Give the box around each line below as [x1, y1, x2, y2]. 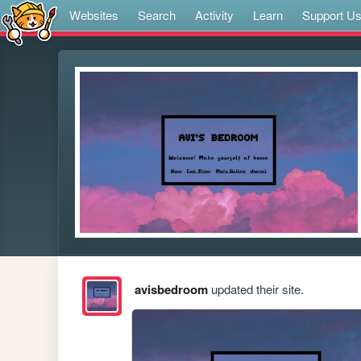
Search [138, 6, 176, 23]
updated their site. [207, 280, 304, 298]
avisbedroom [134, 280, 208, 299]
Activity [195, 6, 234, 23]
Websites [69, 6, 118, 23]
